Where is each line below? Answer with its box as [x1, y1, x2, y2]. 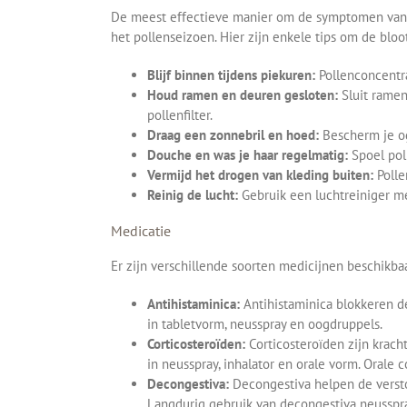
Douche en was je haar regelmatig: [147, 145, 348, 164]
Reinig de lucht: [147, 185, 238, 203]
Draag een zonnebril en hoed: [147, 125, 319, 144]
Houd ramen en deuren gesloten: [147, 85, 338, 104]
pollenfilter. [147, 105, 213, 124]
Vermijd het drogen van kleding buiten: [147, 165, 373, 184]
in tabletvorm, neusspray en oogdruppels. [147, 314, 382, 333]
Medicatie [111, 221, 171, 240]
